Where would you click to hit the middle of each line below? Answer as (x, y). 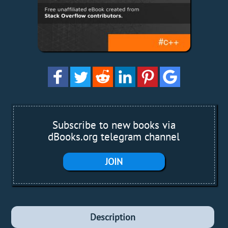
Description (112, 217)
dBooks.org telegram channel (114, 137)
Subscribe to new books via (114, 125)
